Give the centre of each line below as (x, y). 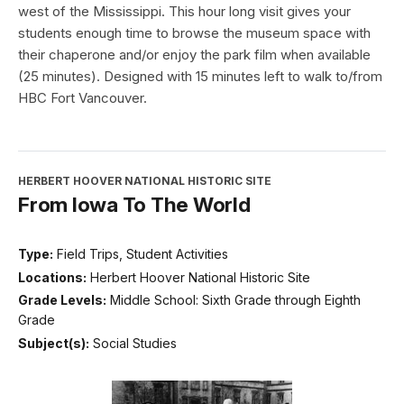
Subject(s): (54, 343)
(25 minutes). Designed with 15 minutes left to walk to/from (200, 77)
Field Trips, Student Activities (142, 254)
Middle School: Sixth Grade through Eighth (235, 300)
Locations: (52, 277)
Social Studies (135, 343)
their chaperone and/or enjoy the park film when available (194, 55)
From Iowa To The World (134, 205)
